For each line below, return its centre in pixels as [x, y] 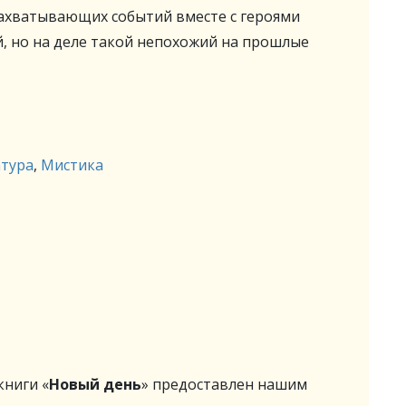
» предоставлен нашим [224, 384]
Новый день [95, 384]
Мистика [72, 165]
